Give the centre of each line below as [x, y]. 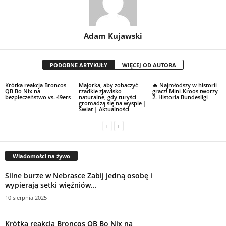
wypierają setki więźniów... [51, 185]
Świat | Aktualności [104, 109]
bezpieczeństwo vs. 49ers [38, 97]
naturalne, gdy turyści [107, 97]
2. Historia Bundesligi [180, 97]
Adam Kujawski [113, 36]
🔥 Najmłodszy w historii [184, 85]
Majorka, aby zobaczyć [108, 85]
